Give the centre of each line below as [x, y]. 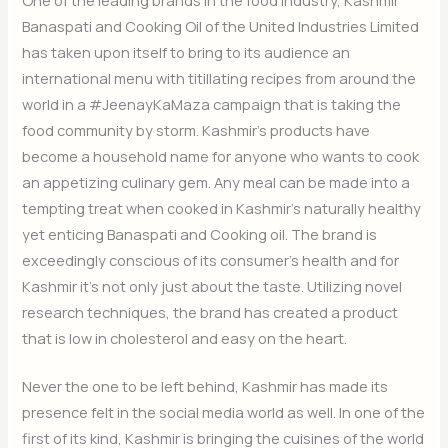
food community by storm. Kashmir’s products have [196, 129]
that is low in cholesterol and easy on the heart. [185, 337]
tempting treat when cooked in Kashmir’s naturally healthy [222, 207]
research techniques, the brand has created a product [210, 311]
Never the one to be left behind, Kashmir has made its [205, 385]
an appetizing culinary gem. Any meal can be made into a [216, 181]
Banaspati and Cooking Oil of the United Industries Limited [221, 25]
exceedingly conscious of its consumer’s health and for [211, 259]
